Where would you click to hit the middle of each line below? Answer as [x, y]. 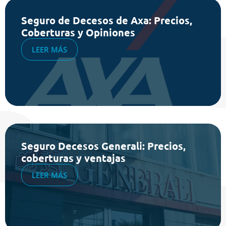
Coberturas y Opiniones [78, 32]
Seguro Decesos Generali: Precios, [103, 146]
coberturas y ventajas [73, 158]
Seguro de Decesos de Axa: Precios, [107, 20]
